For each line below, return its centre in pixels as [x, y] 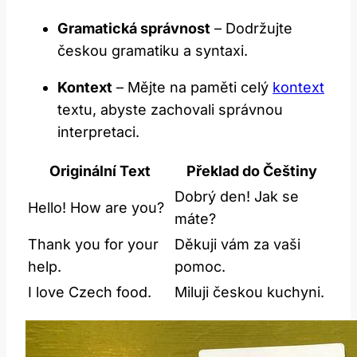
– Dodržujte [251, 29]
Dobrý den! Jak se [237, 197]
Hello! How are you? [96, 208]
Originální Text [100, 171]
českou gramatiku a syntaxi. [153, 51]
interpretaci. [98, 132]
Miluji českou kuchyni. [249, 292]
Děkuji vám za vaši [237, 245]
